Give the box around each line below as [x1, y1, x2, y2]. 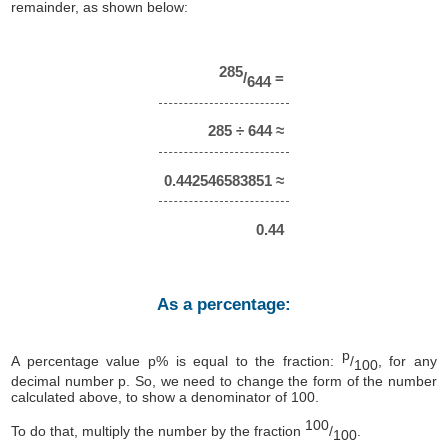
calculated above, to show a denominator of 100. [11, 388, 320, 405]
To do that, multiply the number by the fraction [11, 423, 306, 440]
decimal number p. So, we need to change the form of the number [11, 372, 437, 389]
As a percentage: [157, 294, 291, 314]
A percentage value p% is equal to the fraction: [11, 352, 342, 369]
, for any [377, 352, 437, 369]
